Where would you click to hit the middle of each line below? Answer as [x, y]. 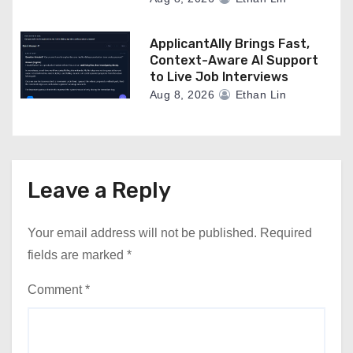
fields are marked [77, 255]
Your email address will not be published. [142, 233]
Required [286, 233]
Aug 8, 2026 [182, 95]
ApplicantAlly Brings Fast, [229, 44]
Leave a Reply [99, 190]
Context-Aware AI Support [234, 60]
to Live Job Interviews [219, 77]
